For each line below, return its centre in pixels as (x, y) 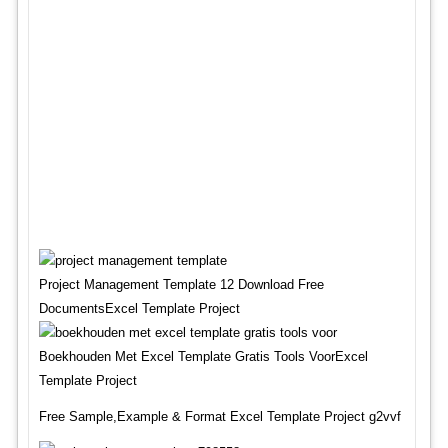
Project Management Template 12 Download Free (181, 284)
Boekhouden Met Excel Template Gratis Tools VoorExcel (203, 356)
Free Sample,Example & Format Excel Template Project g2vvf (219, 416)
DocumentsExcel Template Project (139, 308)
